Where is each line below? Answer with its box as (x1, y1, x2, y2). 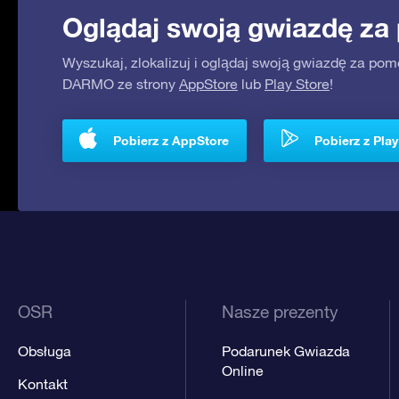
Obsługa (18, 342, 71, 359)
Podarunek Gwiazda (221, 342, 350, 359)
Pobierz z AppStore (113, 132, 229, 148)
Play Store (265, 75, 330, 92)
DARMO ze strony (62, 75, 179, 92)
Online (221, 362, 264, 379)
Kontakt (18, 375, 68, 392)
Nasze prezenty (221, 301, 338, 322)
